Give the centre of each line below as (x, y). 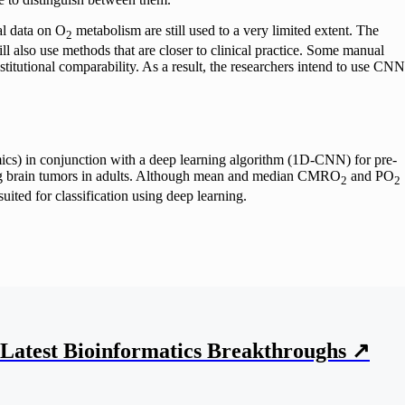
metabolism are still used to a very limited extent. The (226, 30)
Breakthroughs (277, 350)
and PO (371, 175)
